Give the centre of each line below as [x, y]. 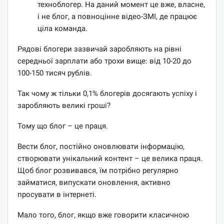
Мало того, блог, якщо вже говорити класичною [103, 215]
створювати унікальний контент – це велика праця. [110, 158]
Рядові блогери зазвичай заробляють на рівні [99, 49]
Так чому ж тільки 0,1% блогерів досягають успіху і [107, 93]
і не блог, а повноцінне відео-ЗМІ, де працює [117, 16]
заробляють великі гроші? [64, 105]
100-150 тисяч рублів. [55, 73]
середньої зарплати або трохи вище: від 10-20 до [104, 61]
